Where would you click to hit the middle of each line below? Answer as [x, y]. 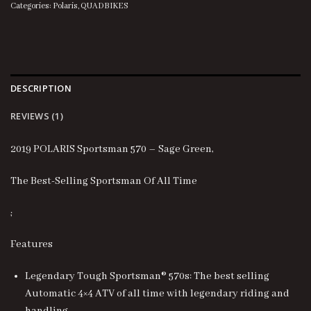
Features [32, 245]
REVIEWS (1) [37, 116]
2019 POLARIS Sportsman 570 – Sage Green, [112, 150]
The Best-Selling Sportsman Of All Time [104, 181]
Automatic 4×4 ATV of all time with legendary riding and [157, 294]
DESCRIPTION [41, 89]
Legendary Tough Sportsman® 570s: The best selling [147, 277]
